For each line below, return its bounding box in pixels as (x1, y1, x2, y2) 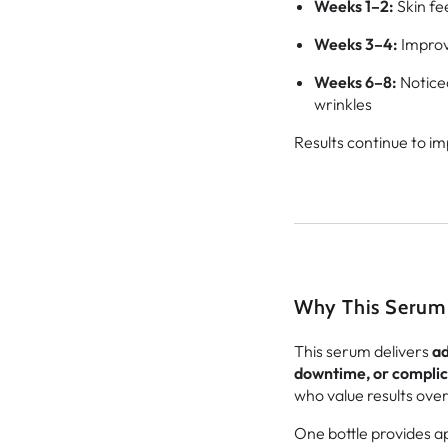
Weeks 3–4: (314, 33, 398, 54)
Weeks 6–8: (314, 71, 397, 92)
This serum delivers (294, 340, 432, 361)
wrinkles (314, 93, 372, 114)
